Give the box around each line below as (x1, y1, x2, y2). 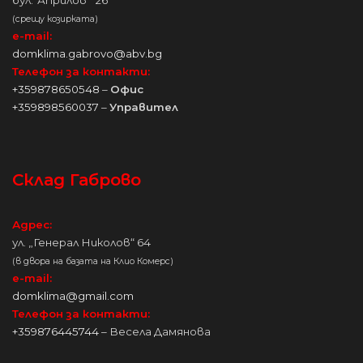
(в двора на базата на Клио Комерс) (12, 255, 173, 267)
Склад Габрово (12, 169, 141, 190)
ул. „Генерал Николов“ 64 (12, 235, 151, 249)
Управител (109, 100, 178, 113)
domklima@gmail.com (12, 288, 134, 302)
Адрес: (12, 217, 52, 231)
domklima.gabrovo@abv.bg (12, 46, 162, 60)
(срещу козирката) (12, 13, 98, 24)
